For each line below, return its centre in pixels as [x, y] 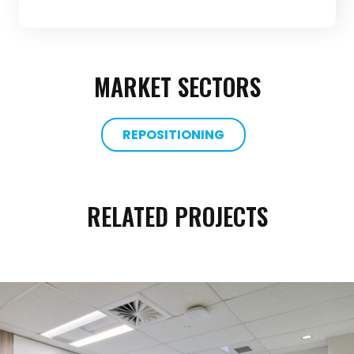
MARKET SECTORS [177, 86]
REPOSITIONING [173, 134]
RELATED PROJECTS [177, 216]
